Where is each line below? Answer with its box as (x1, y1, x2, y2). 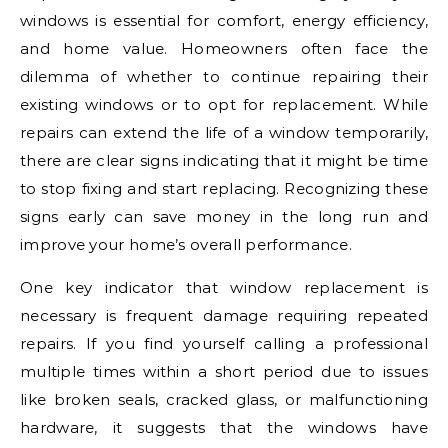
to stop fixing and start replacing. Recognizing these (20, 178, 428, 198)
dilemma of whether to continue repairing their (20, 66, 428, 86)
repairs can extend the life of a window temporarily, (20, 122, 428, 142)
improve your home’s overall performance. (20, 234, 352, 254)
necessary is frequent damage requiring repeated (20, 305, 428, 325)
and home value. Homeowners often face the (20, 38, 428, 58)
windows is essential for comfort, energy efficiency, (20, 10, 428, 30)
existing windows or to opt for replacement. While (20, 94, 428, 114)
